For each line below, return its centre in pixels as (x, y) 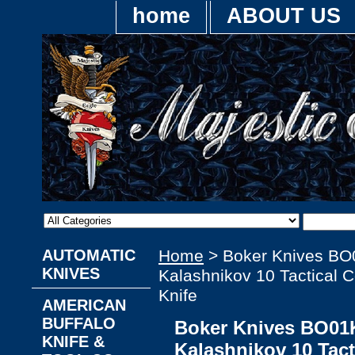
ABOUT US (284, 16)
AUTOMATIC (89, 255)
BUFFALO (79, 323)
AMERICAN (84, 305)
